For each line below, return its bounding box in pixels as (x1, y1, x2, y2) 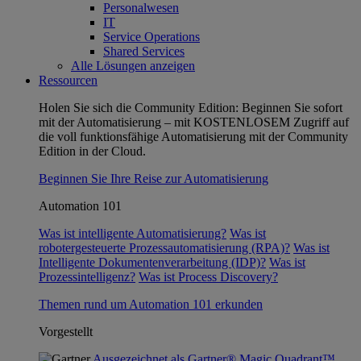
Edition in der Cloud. (39, 144, 146, 158)
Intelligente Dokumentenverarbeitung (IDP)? (39, 255, 266, 269)
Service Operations (103, 30, 200, 44)
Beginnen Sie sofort (239, 101, 342, 114)
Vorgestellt (39, 325, 93, 338)
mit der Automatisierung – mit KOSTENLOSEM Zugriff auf (39, 115, 349, 129)
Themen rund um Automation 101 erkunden (39, 297, 263, 311)
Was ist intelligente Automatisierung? (39, 226, 226, 240)
